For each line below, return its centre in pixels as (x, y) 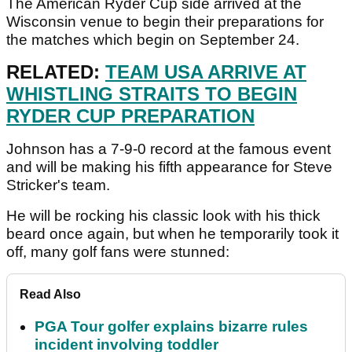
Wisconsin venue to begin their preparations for (165, 22)
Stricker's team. (58, 185)
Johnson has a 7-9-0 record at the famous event (169, 149)
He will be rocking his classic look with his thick (163, 216)
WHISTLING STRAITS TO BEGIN (152, 94)
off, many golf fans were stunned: (118, 252)
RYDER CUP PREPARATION (130, 116)
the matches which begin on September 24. (153, 40)
